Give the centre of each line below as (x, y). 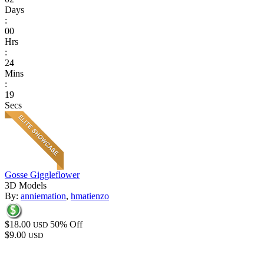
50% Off (66, 225)
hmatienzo (90, 196)
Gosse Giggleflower (42, 175)
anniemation (43, 196)
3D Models (26, 186)
